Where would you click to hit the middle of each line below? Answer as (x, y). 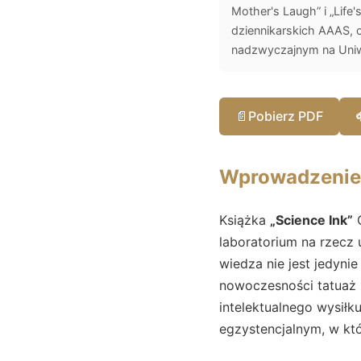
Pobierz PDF (286, 116)
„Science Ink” (311, 220)
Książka (245, 220)
